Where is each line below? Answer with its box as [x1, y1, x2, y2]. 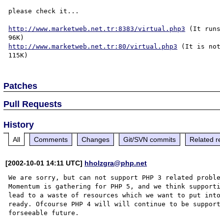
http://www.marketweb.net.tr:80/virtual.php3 [8, 42, 178, 50]
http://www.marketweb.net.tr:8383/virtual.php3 [8, 25, 186, 32]
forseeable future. [8, 209, 80, 217]
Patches [3, 81, 38, 91]
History [3, 119, 34, 130]
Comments [34, 135, 68, 143]
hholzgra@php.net [84, 159, 147, 167]
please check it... [8, 7, 80, 15]
